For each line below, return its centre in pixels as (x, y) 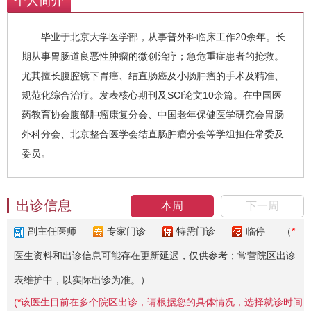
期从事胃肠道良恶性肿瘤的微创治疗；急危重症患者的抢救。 (153, 56)
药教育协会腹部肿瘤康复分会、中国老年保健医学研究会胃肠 (153, 115)
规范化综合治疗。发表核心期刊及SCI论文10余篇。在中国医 (152, 95)
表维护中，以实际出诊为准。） (82, 280)
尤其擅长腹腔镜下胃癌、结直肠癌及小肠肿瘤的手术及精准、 (153, 76)
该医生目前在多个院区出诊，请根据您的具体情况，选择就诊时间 (162, 302)
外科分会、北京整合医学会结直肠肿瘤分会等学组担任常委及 (153, 134)
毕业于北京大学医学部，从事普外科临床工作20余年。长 (153, 37)
